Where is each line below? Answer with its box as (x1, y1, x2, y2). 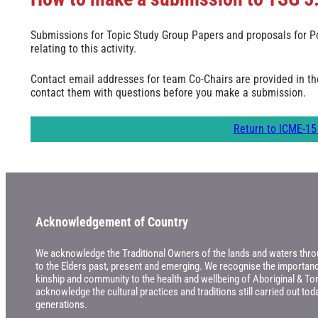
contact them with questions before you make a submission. (30, 86, 306, 100)
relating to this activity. (30, 42, 136, 56)
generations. (35, 298, 87, 312)
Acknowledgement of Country (35, 214, 188, 230)
